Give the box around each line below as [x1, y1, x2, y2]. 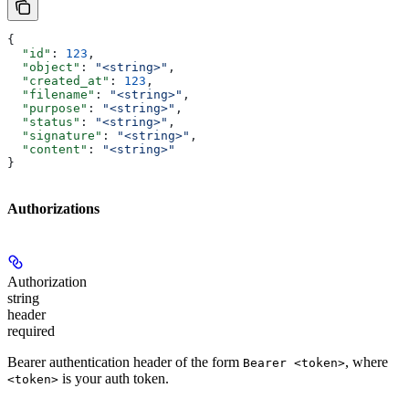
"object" [7, 60, 80, 75]
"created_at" [7, 74, 110, 89]
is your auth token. [58, 370, 169, 386]
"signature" [7, 129, 102, 143]
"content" [7, 142, 88, 157]
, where [345, 353, 388, 370]
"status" [7, 115, 80, 130]
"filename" [7, 88, 95, 102]
